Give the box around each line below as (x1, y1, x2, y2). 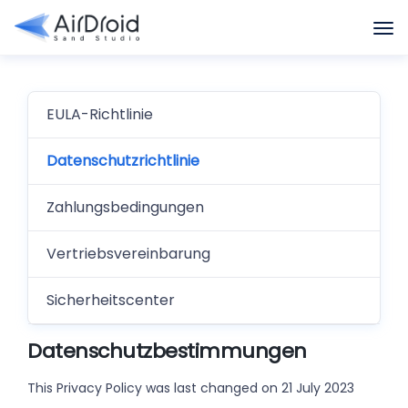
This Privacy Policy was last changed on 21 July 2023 (27, 379, 354, 398)
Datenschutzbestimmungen (27, 336, 307, 365)
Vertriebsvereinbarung (46, 243, 210, 264)
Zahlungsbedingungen (46, 197, 204, 218)
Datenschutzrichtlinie (46, 150, 199, 171)
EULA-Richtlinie (46, 104, 153, 125)
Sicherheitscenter (46, 290, 175, 311)
